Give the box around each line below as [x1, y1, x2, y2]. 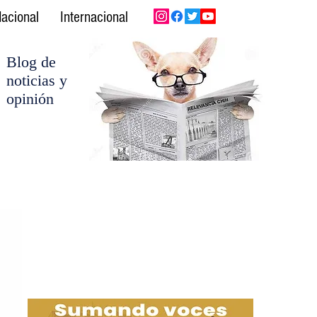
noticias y [6, 71, 67, 89]
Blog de [6, 53, 56, 71]
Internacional [59, 8, 128, 26]
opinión [6, 90, 54, 108]
